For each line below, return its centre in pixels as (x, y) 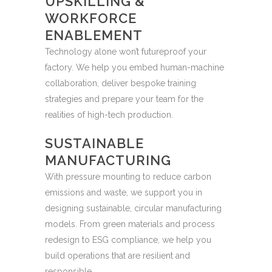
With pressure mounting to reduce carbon (128, 177)
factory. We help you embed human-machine (134, 67)
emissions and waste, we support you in (124, 192)
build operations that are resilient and (117, 256)
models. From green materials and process (130, 224)
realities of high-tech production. (109, 115)
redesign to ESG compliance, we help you (128, 240)
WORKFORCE (91, 18)
